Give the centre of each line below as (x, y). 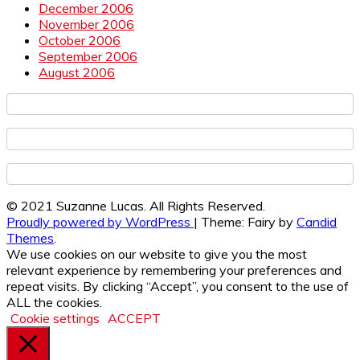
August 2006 (77, 72)
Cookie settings (55, 319)
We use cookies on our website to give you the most (157, 254)
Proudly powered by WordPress (100, 222)
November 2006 (86, 24)
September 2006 (88, 56)
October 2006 (80, 40)
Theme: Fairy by (249, 222)
